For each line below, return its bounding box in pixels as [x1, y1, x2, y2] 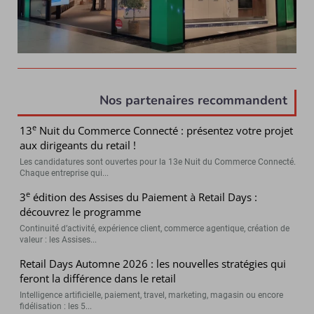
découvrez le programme [20, 204, 142, 219]
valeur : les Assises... [20, 234, 97, 245]
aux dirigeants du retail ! [20, 137, 137, 152]
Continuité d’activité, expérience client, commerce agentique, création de [20, 223, 290, 233]
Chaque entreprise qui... [20, 168, 109, 178]
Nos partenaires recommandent [100, 91, 287, 109]
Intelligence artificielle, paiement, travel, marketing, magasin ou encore [20, 289, 284, 300]
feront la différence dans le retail [20, 271, 177, 285]
